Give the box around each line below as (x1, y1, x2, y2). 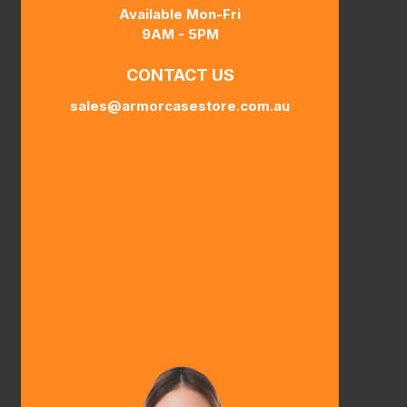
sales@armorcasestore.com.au (70, 96, 290, 114)
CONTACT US (125, 65, 234, 84)
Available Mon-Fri (119, 5, 241, 23)
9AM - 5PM (141, 25, 219, 43)
